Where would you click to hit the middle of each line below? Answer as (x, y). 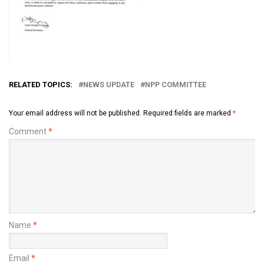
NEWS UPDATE (109, 84)
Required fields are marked (188, 113)
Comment (29, 131)
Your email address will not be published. (75, 113)
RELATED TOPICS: (41, 84)
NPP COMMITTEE (176, 84)
